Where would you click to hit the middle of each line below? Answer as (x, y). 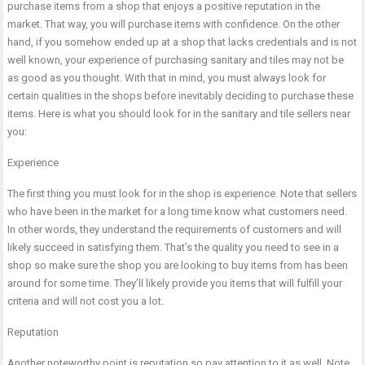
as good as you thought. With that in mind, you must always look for (167, 77)
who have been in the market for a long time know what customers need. (178, 211)
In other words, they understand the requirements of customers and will (175, 229)
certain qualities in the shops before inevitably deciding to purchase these (181, 95)
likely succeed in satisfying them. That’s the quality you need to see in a (174, 247)
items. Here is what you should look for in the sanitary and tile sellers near (179, 113)
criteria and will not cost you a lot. (87, 301)
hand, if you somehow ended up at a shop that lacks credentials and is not (182, 42)
